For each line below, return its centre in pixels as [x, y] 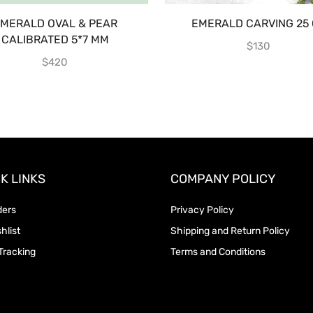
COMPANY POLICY [223, 179]
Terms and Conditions [218, 252]
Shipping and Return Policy [230, 231]
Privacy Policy [202, 210]
